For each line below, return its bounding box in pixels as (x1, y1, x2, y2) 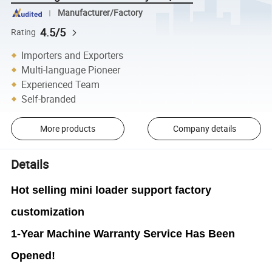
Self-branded (21, 92, 76, 106)
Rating (11, 26, 36, 38)
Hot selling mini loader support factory (11, 183, 212, 196)
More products (39, 123, 95, 135)
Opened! (11, 249, 56, 262)
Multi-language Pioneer (21, 63, 121, 76)
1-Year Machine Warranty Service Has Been (11, 227, 236, 240)
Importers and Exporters (21, 48, 124, 62)
